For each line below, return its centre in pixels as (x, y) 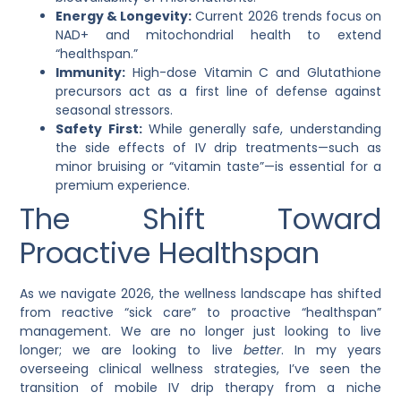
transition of (67, 388)
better (262, 350)
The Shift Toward (200, 219)
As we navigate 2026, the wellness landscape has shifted (200, 294)
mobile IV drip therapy (194, 388)
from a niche (327, 388)
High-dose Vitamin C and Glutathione (253, 73)
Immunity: (91, 73)
